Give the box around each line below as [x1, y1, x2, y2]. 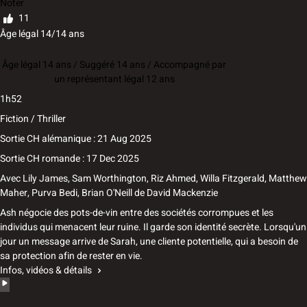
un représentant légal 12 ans [53, 72, 175, 87]
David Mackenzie [145, 186, 218, 201]
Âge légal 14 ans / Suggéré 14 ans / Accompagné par [2, 58, 226, 73]
